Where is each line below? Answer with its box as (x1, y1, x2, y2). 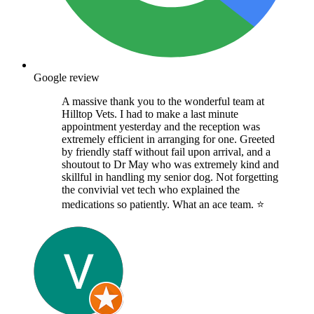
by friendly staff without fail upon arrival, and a (62, 146, 271, 158)
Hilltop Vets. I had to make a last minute (62, 108, 238, 121)
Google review (34, 71, 100, 84)
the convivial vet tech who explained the (62, 184, 240, 196)
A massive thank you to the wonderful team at (62, 95, 264, 108)
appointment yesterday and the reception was (62, 121, 260, 133)
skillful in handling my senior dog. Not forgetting (62, 171, 278, 184)
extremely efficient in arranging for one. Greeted (62, 133, 275, 146)
